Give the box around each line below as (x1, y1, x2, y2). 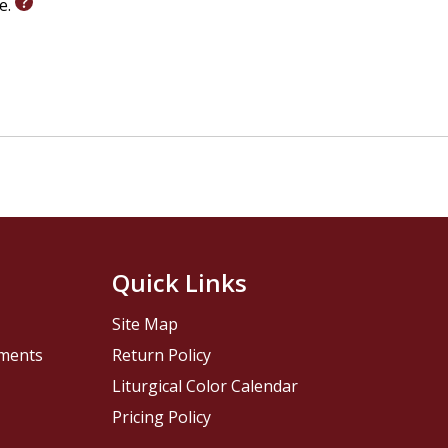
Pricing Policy (111, 406, 211, 429)
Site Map (111, 313, 178, 336)
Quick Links (111, 266, 247, 300)
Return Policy (111, 344, 211, 367)
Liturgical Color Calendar (111, 375, 298, 398)
